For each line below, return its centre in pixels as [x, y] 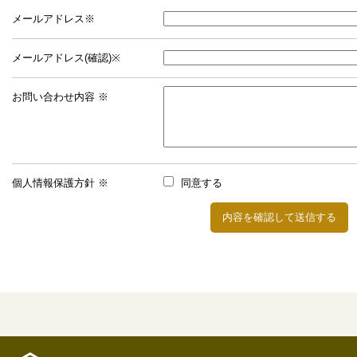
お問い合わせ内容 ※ [60, 97]
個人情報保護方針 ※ [60, 183]
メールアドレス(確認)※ [66, 58]
